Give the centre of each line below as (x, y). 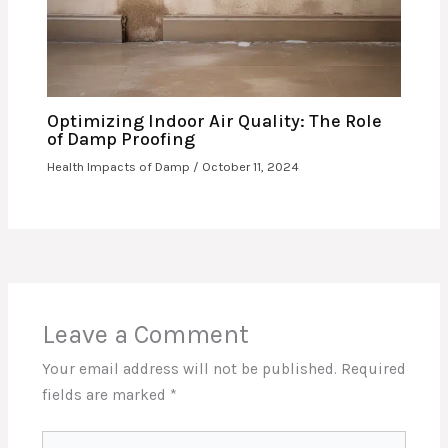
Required (373, 369)
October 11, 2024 (251, 167)
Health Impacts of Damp (119, 167)
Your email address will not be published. (189, 369)
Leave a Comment (145, 335)
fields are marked (105, 395)
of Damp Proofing (121, 139)
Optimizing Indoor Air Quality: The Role (215, 121)
